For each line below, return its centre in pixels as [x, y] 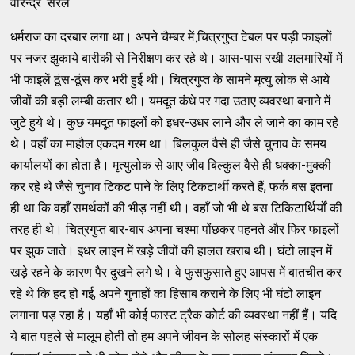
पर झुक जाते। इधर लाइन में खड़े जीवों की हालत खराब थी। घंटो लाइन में [172, 250]
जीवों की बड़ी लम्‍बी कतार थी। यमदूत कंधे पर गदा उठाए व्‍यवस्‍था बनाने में [171, 101]
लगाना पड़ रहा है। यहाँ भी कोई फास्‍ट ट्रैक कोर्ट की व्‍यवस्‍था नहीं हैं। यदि [174, 315]
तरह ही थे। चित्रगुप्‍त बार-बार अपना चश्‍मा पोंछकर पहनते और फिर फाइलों [175, 229]
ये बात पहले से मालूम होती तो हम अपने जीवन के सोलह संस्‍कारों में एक [164, 336]
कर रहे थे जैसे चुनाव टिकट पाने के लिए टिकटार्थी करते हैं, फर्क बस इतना [172, 186]
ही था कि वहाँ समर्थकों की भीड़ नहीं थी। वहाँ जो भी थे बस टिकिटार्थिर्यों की [177, 208]
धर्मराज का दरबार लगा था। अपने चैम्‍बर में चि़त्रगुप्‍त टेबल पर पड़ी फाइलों [172, 36]
